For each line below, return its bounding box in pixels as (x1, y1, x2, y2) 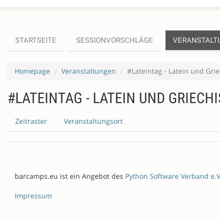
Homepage (15, 66, 50, 76)
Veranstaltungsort (64, 116, 123, 126)
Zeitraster (15, 116, 47, 126)
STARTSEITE (15, 36, 56, 45)
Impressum (15, 191, 52, 200)
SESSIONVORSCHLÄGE (76, 36, 153, 45)
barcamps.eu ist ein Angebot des (15, 171, 125, 181)
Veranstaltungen (61, 66, 116, 76)
